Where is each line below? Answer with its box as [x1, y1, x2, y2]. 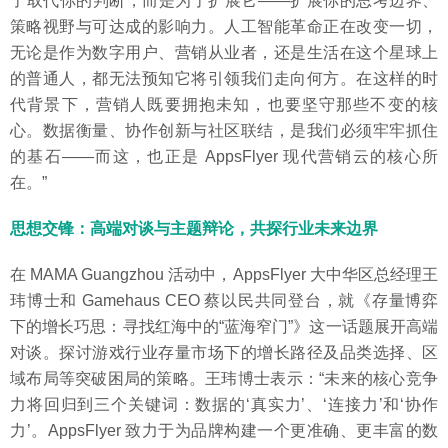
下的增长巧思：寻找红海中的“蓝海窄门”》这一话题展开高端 [10, 318, 438, 336]
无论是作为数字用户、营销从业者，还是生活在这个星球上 [10, 44, 438, 62]
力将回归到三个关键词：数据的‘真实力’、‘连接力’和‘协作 [10, 396, 438, 414]
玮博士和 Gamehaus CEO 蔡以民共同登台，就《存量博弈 [10, 292, 438, 310]
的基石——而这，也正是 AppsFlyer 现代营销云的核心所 [10, 148, 438, 166]
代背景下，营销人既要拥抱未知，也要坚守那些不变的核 [10, 96, 438, 114]
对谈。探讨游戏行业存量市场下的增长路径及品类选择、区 [10, 344, 438, 362]
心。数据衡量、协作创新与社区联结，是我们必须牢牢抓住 [10, 122, 438, 140]
